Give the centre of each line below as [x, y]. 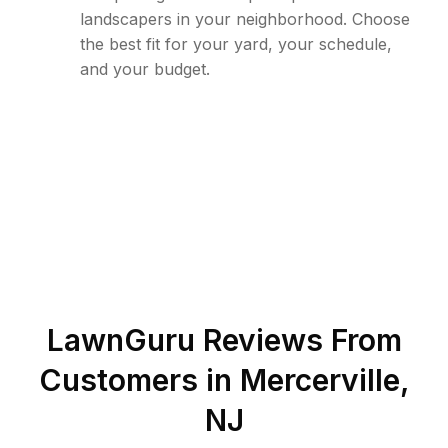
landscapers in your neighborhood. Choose [245, 19]
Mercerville [319, 380]
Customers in [139, 380]
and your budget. [145, 69]
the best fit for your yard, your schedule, [236, 44]
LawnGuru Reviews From [224, 340]
